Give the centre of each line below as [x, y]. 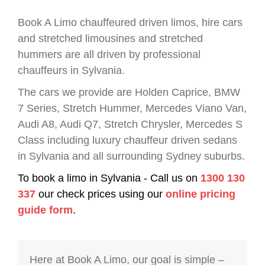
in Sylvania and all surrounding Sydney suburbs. [131, 156]
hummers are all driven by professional [109, 54]
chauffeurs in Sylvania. [71, 70]
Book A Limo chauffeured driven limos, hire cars [130, 22]
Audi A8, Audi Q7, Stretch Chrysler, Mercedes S [130, 124]
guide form [45, 210]
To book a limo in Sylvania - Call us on [109, 178]
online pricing [201, 194]
